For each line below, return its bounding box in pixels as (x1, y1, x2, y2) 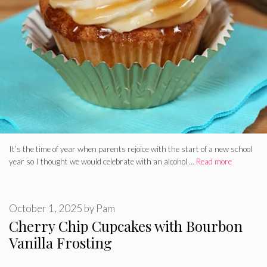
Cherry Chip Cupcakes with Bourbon (9, 216, 243, 236)
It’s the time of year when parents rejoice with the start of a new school (9, 144, 252, 154)
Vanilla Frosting (9, 233, 112, 253)
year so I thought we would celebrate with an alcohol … (9, 156, 196, 166)
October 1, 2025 (9, 202, 82, 215)
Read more (196, 156, 232, 166)
